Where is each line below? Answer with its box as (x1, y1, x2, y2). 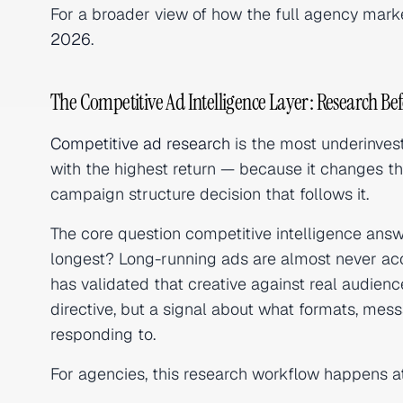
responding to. (50, 324, 156, 345)
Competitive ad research (50, 133, 230, 154)
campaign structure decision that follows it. (50, 184, 369, 204)
